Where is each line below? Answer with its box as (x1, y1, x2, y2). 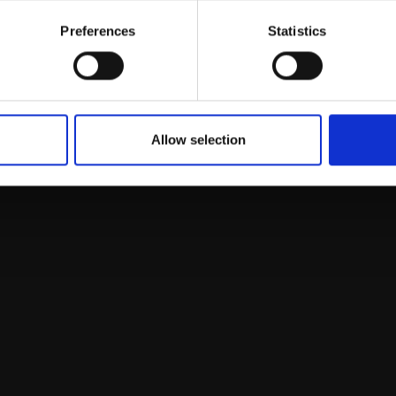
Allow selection (150, 132, 246, 148)
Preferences (60, 23, 136, 39)
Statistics (268, 23, 326, 39)
